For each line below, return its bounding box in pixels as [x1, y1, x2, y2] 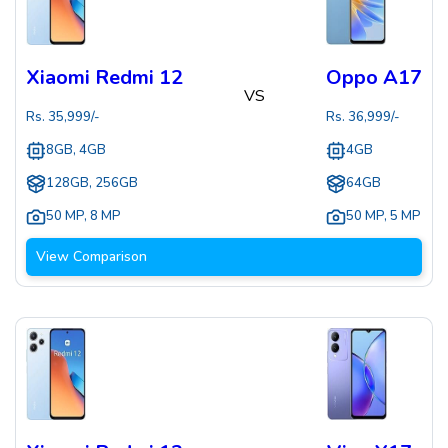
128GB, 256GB [46, 174, 138, 193]
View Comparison [36, 247, 147, 267]
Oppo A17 [326, 64, 422, 92]
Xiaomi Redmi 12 [26, 64, 183, 92]
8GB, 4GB [46, 141, 106, 160]
